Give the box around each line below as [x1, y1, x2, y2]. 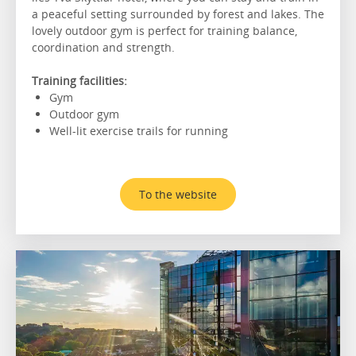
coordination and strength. [32, 39, 175, 55]
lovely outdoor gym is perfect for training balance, [32, 22, 297, 38]
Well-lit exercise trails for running [49, 122, 231, 138]
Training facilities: [32, 72, 127, 88]
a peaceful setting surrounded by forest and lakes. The [32, 6, 324, 21]
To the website [139, 186, 217, 202]
